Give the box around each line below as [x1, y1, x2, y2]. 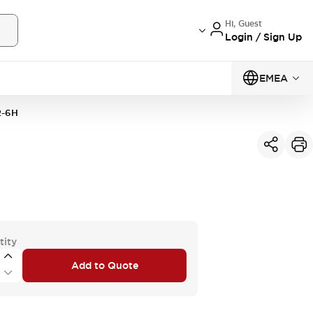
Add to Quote [71, 259, 138, 272]
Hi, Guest [225, 17, 262, 29]
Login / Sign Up [225, 30, 302, 43]
